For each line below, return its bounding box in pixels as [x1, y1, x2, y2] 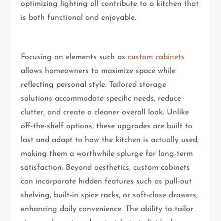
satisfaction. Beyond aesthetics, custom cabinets [21, 163, 190, 172]
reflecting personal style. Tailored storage [21, 80, 167, 89]
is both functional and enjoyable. [21, 13, 137, 22]
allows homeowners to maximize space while [21, 67, 176, 75]
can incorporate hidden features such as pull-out [21, 177, 192, 185]
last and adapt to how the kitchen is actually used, [21, 136, 199, 144]
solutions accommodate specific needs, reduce [21, 94, 182, 103]
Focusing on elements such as [21, 53, 128, 61]
